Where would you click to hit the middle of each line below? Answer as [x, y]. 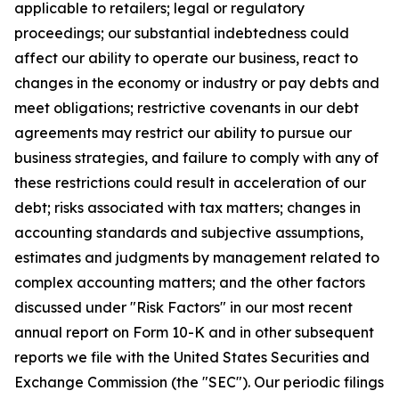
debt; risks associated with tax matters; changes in [187, 208]
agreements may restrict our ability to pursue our [183, 133]
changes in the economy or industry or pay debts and [197, 83]
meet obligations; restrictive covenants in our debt [187, 108]
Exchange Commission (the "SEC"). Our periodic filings [199, 382]
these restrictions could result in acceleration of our [190, 183]
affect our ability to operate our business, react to [186, 58]
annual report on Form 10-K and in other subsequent [194, 332]
